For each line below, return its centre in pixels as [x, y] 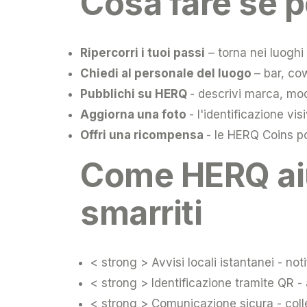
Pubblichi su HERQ [135, 94]
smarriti [141, 212]
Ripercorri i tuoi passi [143, 52]
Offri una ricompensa [143, 135]
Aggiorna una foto [135, 114]
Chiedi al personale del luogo [167, 73]
